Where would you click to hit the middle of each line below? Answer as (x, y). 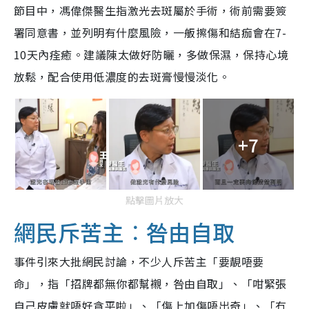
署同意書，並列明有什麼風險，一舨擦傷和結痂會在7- (150, 33)
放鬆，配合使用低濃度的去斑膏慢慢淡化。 (122, 77)
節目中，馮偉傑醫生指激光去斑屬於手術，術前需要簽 (150, 11)
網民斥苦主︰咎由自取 (124, 232)
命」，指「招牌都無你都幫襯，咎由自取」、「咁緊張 (150, 284)
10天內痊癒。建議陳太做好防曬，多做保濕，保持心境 (151, 55)
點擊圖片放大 (154, 200)
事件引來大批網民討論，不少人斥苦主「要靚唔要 (139, 262)
